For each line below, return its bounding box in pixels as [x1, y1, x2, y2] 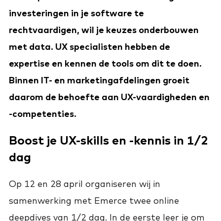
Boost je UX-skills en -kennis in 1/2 [9, 132, 208, 147]
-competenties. [9, 108, 76, 120]
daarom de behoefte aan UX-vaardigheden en [9, 91, 210, 103]
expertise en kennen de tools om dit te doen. [9, 58, 202, 70]
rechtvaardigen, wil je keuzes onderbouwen [9, 24, 199, 36]
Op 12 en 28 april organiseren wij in [9, 178, 160, 189]
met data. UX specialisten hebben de [9, 41, 170, 53]
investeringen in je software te [9, 7, 144, 19]
